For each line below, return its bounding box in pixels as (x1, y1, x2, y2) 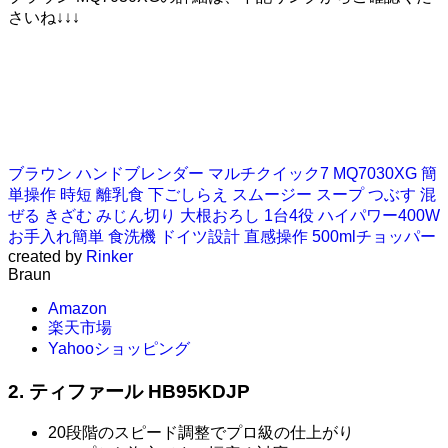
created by (8, 247, 86, 265)
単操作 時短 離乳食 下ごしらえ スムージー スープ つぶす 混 (8, 185, 436, 203)
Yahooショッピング (48, 339, 190, 357)
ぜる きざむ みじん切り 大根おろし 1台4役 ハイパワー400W (8, 206, 440, 224)
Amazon (48, 299, 107, 317)
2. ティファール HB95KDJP (8, 380, 250, 402)
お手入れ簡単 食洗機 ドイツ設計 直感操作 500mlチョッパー (8, 227, 436, 245)
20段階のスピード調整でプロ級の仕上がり (48, 424, 354, 442)
